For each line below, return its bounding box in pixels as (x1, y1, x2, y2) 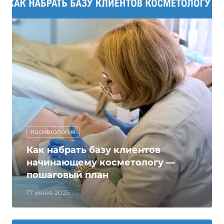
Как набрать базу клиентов (26, 144, 160, 155)
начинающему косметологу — (26, 157, 175, 168)
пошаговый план (26, 169, 108, 180)
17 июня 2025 (26, 188, 69, 196)
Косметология (30, 128, 75, 135)
